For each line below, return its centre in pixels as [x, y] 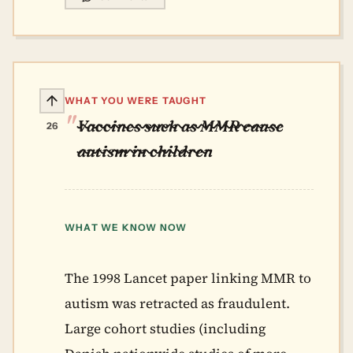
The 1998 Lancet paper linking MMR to [188, 278]
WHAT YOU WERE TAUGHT [136, 100]
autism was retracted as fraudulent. [177, 303]
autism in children [145, 151]
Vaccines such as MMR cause [180, 126]
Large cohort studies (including [165, 329]
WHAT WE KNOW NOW [126, 227]
